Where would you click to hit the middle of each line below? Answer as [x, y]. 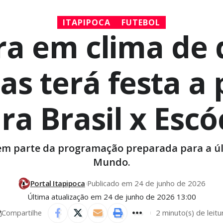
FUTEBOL [141, 23]
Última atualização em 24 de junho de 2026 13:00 [111, 196]
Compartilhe [22, 213]
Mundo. [111, 162]
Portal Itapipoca [57, 183]
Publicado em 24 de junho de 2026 [147, 183]
